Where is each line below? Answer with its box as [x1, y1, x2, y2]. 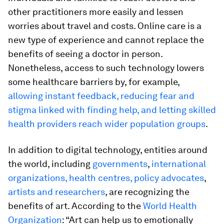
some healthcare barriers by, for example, [8, 76, 179, 87]
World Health [143, 200, 197, 211]
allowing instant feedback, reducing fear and [8, 90, 194, 101]
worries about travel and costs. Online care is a [8, 20, 201, 31]
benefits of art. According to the [8, 200, 143, 211]
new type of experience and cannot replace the [8, 34, 204, 45]
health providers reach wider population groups [8, 118, 205, 129]
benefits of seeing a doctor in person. [8, 48, 162, 59]
